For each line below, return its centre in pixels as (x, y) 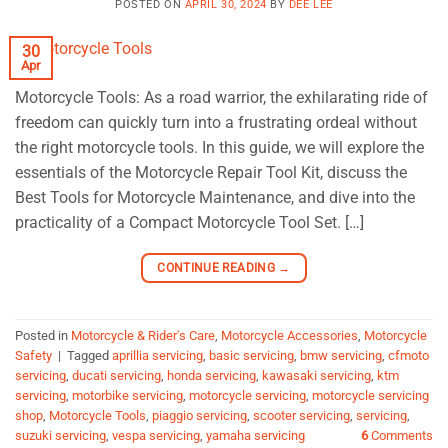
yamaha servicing (255, 436)
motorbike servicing (127, 396)
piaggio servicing (199, 416)
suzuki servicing (60, 436)
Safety (33, 356)
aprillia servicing (157, 356)
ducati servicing (116, 376)
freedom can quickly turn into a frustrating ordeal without (216, 122)
